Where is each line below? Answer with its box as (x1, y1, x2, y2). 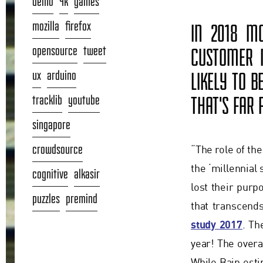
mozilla (32, 18, 59, 33)
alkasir (74, 166, 100, 181)
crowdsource (32, 141, 83, 156)
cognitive (32, 166, 68, 181)
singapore (32, 117, 70, 131)
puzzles (32, 191, 60, 205)
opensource (32, 43, 77, 58)
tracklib (32, 92, 62, 107)
